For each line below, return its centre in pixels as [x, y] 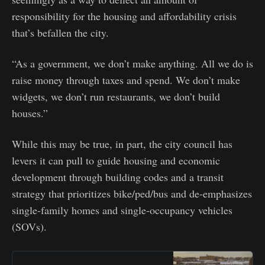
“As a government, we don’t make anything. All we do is [132, 63]
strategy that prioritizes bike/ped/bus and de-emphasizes [132, 193]
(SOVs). [29, 226]
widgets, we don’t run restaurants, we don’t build [116, 96]
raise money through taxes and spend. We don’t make [126, 80]
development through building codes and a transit [118, 177]
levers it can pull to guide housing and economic [116, 160]
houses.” [30, 113]
